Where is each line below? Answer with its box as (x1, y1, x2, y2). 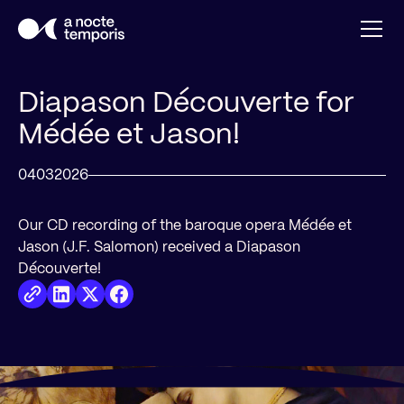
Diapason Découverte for (18, 83, 354, 121)
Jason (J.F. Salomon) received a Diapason (18, 237, 300, 256)
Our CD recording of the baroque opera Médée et (18, 216, 352, 234)
